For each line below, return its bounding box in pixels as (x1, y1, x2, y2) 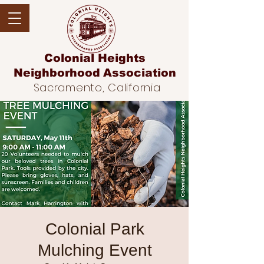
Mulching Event (37, 241, 152, 259)
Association (103, 67, 176, 79)
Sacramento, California (33, 80, 161, 95)
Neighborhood (13, 67, 100, 79)
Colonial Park (45, 220, 144, 238)
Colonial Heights (44, 52, 146, 64)
